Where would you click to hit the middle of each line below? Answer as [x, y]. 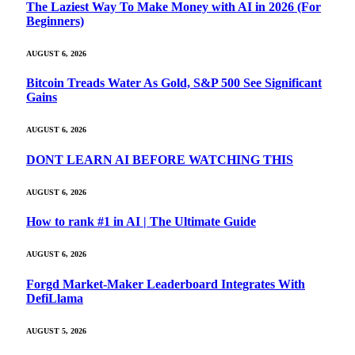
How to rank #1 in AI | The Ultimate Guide [141, 222]
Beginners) [55, 21]
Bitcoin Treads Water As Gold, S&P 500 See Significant [174, 83]
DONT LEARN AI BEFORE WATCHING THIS [160, 159]
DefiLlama [55, 298]
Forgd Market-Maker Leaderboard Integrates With [166, 284]
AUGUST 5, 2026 [56, 330]
